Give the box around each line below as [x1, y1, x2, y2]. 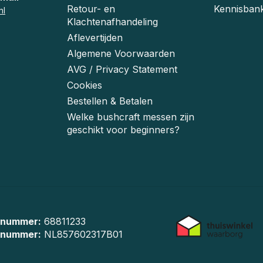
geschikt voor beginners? [67, 124, 180, 136]
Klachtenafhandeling [67, 16, 158, 28]
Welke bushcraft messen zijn [67, 111, 194, 123]
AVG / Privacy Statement [67, 63, 177, 75]
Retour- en [67, 3, 115, 15]
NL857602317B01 [41, 228, 123, 240]
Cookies [67, 79, 102, 91]
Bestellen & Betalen [67, 95, 153, 107]
